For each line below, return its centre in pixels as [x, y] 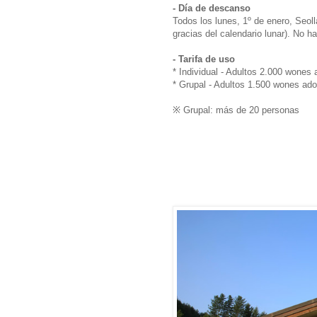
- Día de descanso [212, 8]
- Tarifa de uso [204, 59]
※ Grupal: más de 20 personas [236, 110]
